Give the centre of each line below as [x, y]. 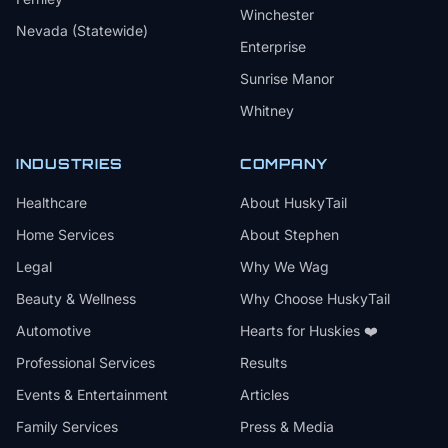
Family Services [67, 426]
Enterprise [273, 46]
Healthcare [51, 202]
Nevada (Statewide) [82, 30]
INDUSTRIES [69, 163]
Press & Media [287, 426]
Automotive [53, 330]
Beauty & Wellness [76, 298]
